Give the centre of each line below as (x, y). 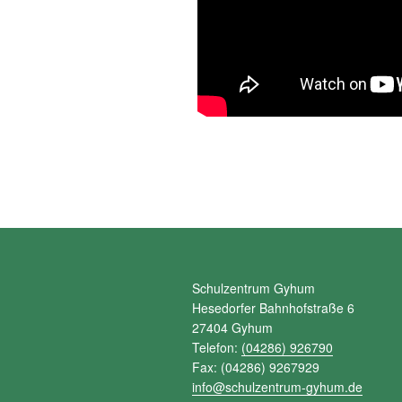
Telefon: (217, 347)
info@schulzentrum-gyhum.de (277, 386)
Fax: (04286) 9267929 (256, 367)
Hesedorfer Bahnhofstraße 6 (273, 307)
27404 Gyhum (232, 327)
